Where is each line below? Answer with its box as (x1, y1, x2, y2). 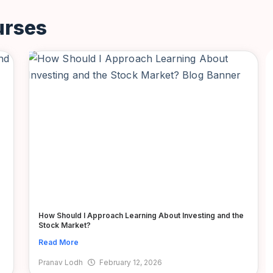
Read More (38, 238, 79, 247)
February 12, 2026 (99, 258, 162, 268)
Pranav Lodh (38, 258, 83, 268)
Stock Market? (38, 221, 91, 230)
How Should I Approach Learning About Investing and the (38, 211, 244, 221)
